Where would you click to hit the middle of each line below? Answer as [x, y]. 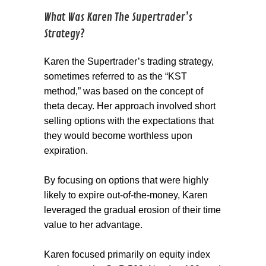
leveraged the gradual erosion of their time [132, 210]
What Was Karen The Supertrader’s [118, 18]
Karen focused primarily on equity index [127, 255]
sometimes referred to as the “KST [115, 77]
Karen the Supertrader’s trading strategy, [129, 62]
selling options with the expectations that [129, 121]
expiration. [66, 151]
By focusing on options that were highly [126, 180]
